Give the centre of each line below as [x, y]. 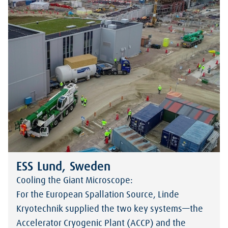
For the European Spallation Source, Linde [98, 195]
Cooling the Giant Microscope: [76, 180]
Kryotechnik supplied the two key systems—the [110, 209]
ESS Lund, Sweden [63, 167]
